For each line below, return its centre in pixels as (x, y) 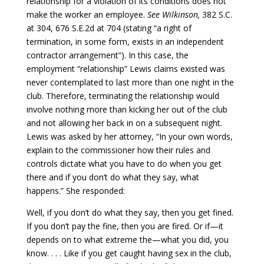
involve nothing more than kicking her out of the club (127, 109)
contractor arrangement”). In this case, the (107, 55)
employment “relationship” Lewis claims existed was (126, 68)
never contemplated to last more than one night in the (130, 82)
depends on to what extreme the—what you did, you (127, 239)
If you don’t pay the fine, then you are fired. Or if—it (125, 226)
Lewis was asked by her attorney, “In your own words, (129, 136)
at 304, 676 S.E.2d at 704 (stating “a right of (109, 28)
